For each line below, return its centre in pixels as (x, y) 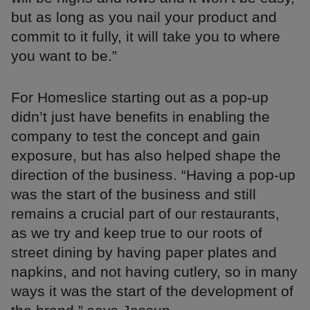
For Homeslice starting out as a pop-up (140, 97)
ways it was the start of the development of (152, 291)
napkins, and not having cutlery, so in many (154, 271)
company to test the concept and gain (136, 136)
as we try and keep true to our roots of (137, 232)
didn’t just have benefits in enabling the (140, 116)
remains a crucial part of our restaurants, (145, 213)
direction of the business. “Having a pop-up (153, 174)
